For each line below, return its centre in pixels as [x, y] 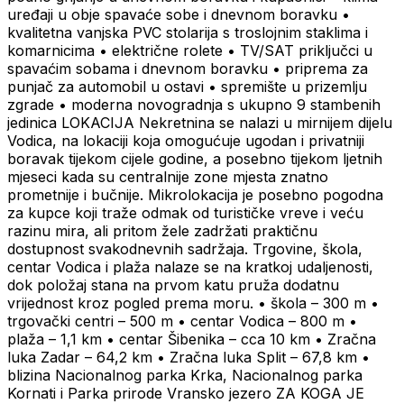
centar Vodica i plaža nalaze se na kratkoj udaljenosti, [190, 267]
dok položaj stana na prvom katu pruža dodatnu [173, 285]
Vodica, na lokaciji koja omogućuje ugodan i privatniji [186, 141]
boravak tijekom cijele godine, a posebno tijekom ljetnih [195, 159]
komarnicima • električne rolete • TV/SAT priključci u [190, 51]
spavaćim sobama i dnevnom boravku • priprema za [188, 69]
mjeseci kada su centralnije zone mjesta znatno [168, 177]
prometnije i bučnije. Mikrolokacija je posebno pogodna [195, 195]
